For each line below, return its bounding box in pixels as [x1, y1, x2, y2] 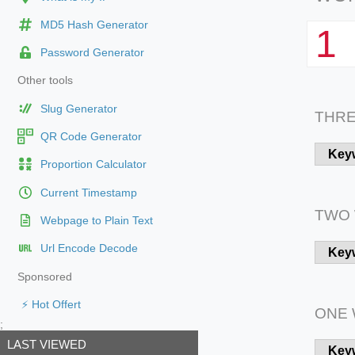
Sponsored [17, 270, 72, 283]
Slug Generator [40, 102, 117, 115]
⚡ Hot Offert [21, 298, 81, 311]
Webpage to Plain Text [40, 215, 153, 227]
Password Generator [40, 47, 144, 59]
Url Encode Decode [40, 242, 138, 255]
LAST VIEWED [6, 338, 86, 352]
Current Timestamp [40, 186, 137, 199]
